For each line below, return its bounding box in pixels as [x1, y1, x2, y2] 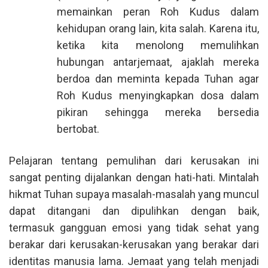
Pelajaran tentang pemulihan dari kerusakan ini [9, 154, 259, 167]
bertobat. [57, 123, 99, 135]
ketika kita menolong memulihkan [57, 39, 259, 51]
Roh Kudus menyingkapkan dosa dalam [57, 89, 259, 102]
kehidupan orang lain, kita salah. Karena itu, [57, 22, 259, 35]
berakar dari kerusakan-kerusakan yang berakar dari [9, 238, 259, 251]
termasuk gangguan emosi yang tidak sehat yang [9, 221, 259, 234]
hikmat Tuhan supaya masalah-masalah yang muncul [9, 188, 259, 200]
